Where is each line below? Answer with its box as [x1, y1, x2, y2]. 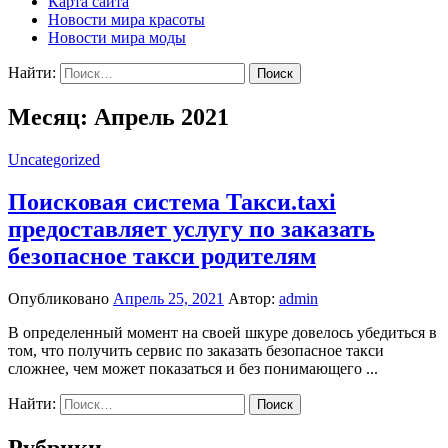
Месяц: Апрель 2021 [8, 103, 229, 130]
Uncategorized [8, 150, 100, 168]
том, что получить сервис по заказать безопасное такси [8, 341, 384, 359]
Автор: [228, 289, 279, 307]
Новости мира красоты [48, 11, 205, 28]
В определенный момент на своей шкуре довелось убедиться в [8, 323, 437, 341]
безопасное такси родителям [8, 242, 316, 269]
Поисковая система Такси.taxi [8, 188, 336, 215]
